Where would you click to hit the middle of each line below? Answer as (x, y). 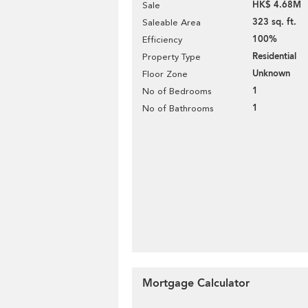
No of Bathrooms (178, 108)
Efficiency (162, 40)
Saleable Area (172, 22)
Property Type (172, 57)
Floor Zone (165, 74)
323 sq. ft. (274, 22)
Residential (274, 56)
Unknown (271, 74)
